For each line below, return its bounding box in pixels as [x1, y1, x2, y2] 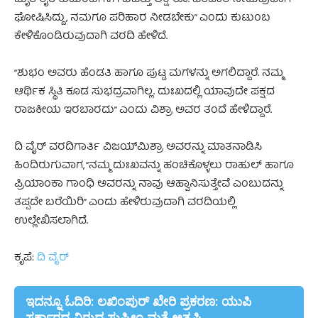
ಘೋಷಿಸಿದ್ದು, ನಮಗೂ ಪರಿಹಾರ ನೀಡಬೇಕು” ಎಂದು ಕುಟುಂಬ [14, 9, 270, 28]
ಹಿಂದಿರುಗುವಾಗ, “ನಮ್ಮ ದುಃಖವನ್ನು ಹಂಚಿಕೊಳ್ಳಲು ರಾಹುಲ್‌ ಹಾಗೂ [14, 157, 294, 176]
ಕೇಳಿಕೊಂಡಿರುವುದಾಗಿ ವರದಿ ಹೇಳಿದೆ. [14, 28, 168, 47]
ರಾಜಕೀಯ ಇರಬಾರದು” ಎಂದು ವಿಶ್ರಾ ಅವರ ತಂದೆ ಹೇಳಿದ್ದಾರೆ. [14, 102, 272, 121]
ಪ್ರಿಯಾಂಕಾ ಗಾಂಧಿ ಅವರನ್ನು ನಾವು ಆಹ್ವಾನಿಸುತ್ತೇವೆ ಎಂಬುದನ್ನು [14, 175, 283, 194]
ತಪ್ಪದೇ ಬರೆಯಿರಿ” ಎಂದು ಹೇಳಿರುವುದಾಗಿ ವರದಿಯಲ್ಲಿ [14, 194, 236, 213]
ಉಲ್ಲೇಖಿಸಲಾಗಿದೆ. [14, 212, 88, 231]
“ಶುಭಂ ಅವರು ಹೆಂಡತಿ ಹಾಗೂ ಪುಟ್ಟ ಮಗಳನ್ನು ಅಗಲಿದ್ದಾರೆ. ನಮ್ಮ [14, 65, 283, 84]
